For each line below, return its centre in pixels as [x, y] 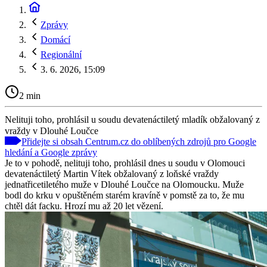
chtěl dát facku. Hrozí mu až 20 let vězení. [84, 206]
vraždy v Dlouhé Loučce [52, 131]
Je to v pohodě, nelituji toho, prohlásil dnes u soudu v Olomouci [125, 163]
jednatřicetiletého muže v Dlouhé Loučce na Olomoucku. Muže [124, 184]
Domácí [55, 40]
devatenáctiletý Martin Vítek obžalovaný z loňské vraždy [112, 173]
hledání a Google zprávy [51, 152]
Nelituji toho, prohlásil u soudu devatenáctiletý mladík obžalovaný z [132, 119]
